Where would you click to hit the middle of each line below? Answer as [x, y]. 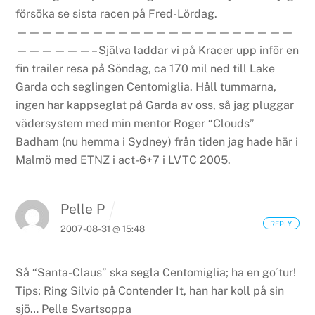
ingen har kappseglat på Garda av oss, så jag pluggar [155, 105]
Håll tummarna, [235, 86]
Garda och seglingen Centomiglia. [104, 86]
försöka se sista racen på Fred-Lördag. [117, 13]
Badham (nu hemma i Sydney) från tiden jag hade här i [157, 141]
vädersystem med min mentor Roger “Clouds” [135, 123]
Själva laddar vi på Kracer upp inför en [198, 50]
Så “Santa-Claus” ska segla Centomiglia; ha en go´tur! [156, 272]
